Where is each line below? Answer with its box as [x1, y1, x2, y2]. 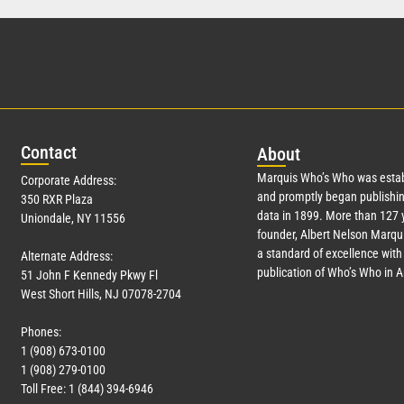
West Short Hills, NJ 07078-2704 [21, 286, 181, 301]
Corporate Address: [21, 172, 116, 188]
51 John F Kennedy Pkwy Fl [21, 267, 158, 282]
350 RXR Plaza [21, 191, 93, 207]
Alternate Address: [21, 248, 113, 263]
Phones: [21, 324, 61, 339]
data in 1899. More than [256, 207, 380, 223]
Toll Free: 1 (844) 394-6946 [21, 381, 153, 396]
